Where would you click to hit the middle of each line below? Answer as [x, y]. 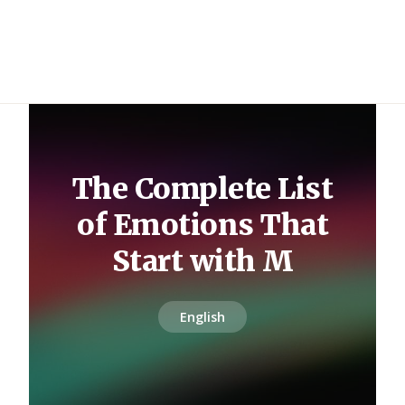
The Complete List [202, 188]
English [202, 316]
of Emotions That [202, 225]
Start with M [202, 261]
